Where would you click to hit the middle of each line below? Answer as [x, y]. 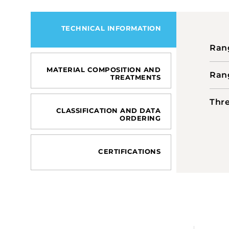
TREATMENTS [135, 77]
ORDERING [140, 118]
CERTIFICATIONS [129, 152]
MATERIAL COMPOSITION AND [104, 70]
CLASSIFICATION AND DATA [108, 111]
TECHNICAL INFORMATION [111, 28]
